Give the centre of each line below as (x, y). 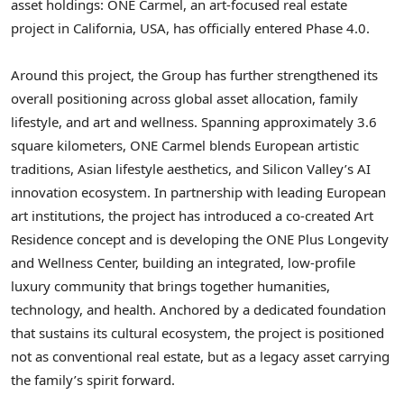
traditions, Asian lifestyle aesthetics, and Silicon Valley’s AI (191, 169)
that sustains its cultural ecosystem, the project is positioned (197, 333)
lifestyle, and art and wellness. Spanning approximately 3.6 (194, 122)
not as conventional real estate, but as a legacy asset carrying (200, 357)
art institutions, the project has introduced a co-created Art (192, 216)
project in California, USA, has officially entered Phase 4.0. (190, 28)
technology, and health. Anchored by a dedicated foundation (198, 310)
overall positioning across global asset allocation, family (184, 99)
